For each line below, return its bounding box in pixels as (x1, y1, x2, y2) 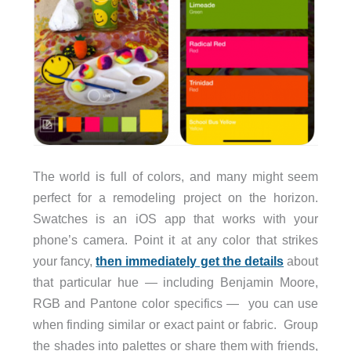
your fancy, (32, 254, 96, 268)
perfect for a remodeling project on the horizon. (32, 190, 319, 204)
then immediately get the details (96, 254, 284, 268)
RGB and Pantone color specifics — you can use (32, 296, 319, 310)
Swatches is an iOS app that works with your (32, 212, 319, 226)
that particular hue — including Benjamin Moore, (32, 275, 319, 289)
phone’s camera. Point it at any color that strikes (32, 233, 319, 247)
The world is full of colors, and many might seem (32, 169, 319, 183)
